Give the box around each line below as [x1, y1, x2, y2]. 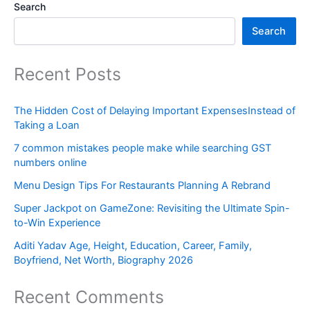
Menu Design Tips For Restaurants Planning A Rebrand [14, 179, 271, 192]
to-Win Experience [14, 216, 100, 229]
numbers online [14, 156, 86, 169]
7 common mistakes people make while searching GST [14, 141, 271, 154]
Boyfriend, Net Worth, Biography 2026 [14, 253, 193, 266]
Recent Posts [14, 64, 121, 85]
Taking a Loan [14, 118, 80, 131]
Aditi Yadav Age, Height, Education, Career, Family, [14, 239, 252, 252]
